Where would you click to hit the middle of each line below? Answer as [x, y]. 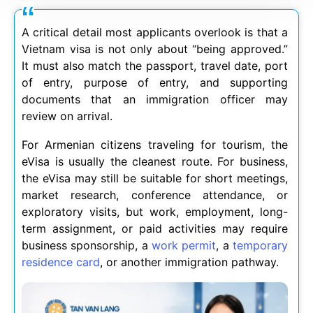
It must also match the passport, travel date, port [155, 66]
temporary [261, 245]
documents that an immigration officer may [155, 99]
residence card [61, 262]
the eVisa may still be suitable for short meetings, [155, 178]
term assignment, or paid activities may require [155, 228]
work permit [184, 245]
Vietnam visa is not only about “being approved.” [155, 49]
